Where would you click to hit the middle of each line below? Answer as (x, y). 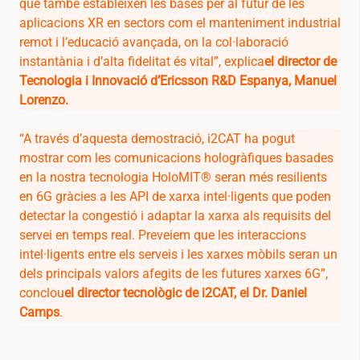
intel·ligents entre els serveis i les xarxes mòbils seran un (178, 255)
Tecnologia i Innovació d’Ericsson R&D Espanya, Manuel (178, 81)
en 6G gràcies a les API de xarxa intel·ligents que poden (175, 197)
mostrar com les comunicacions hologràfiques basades (176, 158)
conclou (42, 293)
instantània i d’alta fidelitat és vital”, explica (142, 62)
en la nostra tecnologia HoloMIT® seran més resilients (173, 178)
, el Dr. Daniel (270, 293)
